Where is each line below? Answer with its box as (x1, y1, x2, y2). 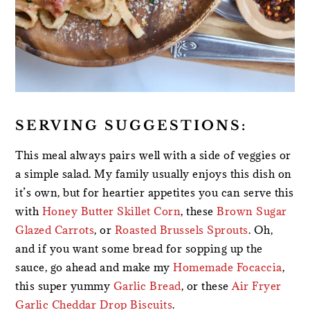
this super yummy (15, 278, 113, 293)
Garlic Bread (113, 278, 181, 293)
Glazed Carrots (15, 222, 95, 237)
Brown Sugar (217, 203, 287, 218)
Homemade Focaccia (173, 259, 282, 274)
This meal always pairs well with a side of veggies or (15, 147, 291, 162)
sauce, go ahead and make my (15, 259, 174, 274)
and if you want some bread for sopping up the (15, 241, 263, 255)
